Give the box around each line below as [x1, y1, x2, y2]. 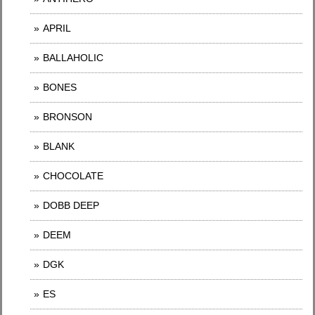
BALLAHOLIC [43, 51, 103, 63]
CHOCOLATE [43, 169, 103, 181]
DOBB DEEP [43, 199, 99, 211]
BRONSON [43, 110, 92, 122]
